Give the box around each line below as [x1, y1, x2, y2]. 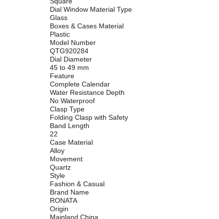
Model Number [50, 38, 96, 46]
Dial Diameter [50, 55, 92, 63]
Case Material [50, 138, 93, 146]
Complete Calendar [50, 80, 110, 88]
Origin [50, 204, 68, 213]
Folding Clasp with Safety [50, 113, 128, 121]
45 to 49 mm [50, 63, 89, 71]
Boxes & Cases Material [50, 22, 124, 30]
